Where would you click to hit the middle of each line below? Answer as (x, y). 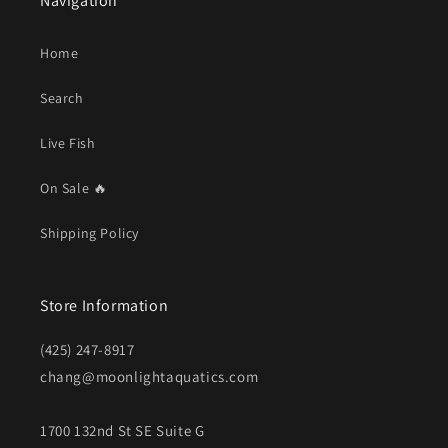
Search (62, 98)
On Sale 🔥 (74, 188)
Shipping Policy (89, 233)
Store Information (104, 305)
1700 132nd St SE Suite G (122, 430)
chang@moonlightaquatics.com (149, 376)
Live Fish (68, 143)
